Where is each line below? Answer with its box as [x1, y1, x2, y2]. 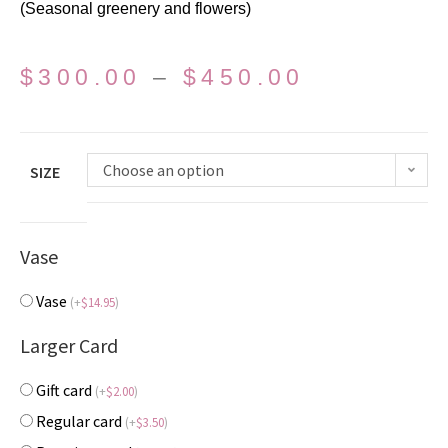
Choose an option [103, 160, 224, 181]
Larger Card [20, 333, 118, 359]
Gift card [36, 380, 95, 401]
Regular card [36, 411, 125, 432]
